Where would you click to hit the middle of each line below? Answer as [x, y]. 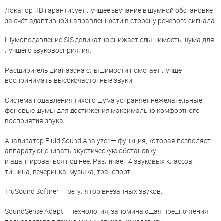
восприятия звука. [35, 121]
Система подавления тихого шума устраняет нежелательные [104, 100]
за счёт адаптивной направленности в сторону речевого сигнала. [110, 20]
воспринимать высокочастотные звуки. [69, 80]
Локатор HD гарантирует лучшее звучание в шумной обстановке [109, 10]
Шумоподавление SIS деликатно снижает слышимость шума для [110, 40]
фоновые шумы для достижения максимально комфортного [102, 110]
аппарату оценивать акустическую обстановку [81, 151]
